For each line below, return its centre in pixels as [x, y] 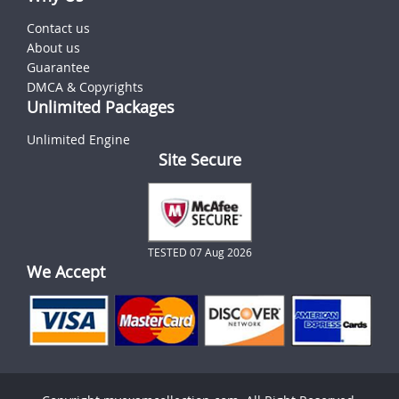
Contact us [58, 28]
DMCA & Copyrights [85, 86]
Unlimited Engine [78, 139]
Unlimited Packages [101, 106]
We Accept [66, 271]
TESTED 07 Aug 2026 [199, 252]
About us [53, 47]
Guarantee [58, 67]
